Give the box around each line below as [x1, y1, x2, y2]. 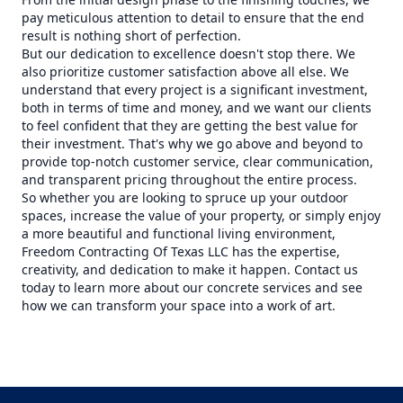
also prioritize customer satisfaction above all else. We [22, 63, 349, 80]
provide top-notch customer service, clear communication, [22, 153, 373, 170]
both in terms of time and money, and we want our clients [22, 99, 372, 116]
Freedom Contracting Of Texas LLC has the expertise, [22, 243, 340, 260]
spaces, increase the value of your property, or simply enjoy [22, 207, 381, 224]
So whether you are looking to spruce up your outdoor [22, 189, 348, 206]
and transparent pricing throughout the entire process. [22, 171, 357, 188]
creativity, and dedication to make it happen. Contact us [22, 261, 358, 278]
